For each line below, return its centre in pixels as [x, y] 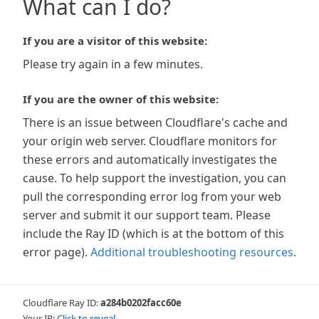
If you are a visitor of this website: [115, 41]
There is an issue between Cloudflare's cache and [155, 122]
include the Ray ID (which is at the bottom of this [153, 234]
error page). [55, 252]
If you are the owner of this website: [121, 99]
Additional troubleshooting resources [192, 252]
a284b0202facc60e [141, 303]
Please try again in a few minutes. [113, 64]
